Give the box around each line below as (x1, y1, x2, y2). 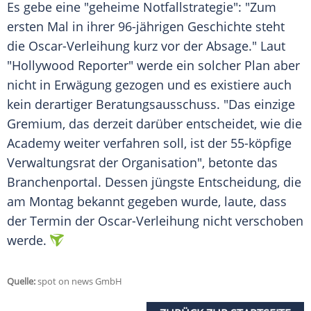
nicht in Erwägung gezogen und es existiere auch (7, 76, 292, 94)
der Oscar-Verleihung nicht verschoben (72, 212, 303, 230)
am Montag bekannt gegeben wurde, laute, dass (7, 193, 287, 210)
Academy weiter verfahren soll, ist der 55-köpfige (7, 135, 292, 152)
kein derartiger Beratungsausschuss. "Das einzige (7, 96, 295, 113)
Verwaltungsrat (7, 154, 95, 171)
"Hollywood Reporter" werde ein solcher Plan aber (7, 57, 300, 74)
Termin (30, 212, 72, 230)
